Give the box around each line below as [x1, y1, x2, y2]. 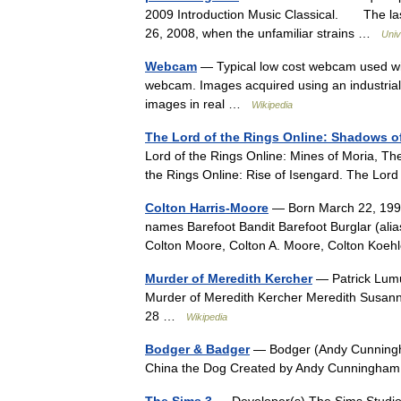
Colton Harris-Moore [145, 200, 269, 215]
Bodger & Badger [145, 342, 250, 356]
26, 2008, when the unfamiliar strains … [145, 26, 381, 40]
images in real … [145, 97, 252, 111]
